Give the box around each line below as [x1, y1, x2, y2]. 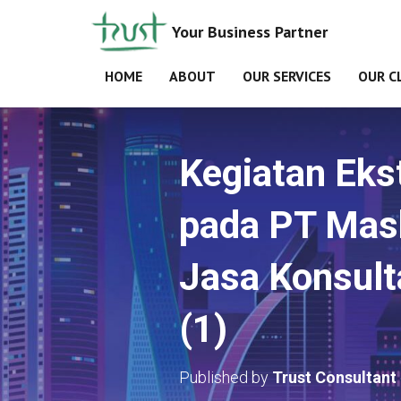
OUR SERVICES [243, 67, 331, 85]
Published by [178, 368, 272, 387]
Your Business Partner [172, 21, 328, 42]
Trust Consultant [271, 368, 397, 387]
